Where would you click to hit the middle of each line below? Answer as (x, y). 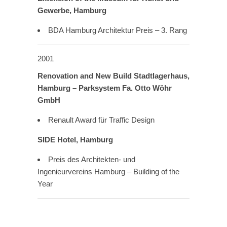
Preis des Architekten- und (92, 160)
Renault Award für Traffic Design (101, 120)
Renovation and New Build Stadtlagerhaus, (113, 76)
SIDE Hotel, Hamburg (75, 140)
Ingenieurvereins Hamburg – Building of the (108, 172)
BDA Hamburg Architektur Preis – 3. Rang (118, 30)
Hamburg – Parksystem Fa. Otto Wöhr (105, 88)
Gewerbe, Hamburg (72, 11)
